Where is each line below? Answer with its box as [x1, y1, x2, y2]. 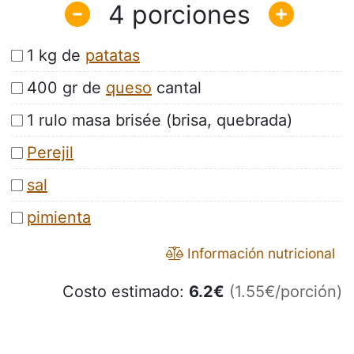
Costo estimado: [62, 282, 189, 302]
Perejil [27, 143, 73, 163]
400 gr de [27, 78, 106, 98]
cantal [152, 78, 201, 98]
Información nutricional [183, 245, 335, 262]
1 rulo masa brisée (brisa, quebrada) [27, 111, 292, 130]
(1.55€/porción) [229, 282, 342, 302]
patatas [85, 46, 140, 66]
